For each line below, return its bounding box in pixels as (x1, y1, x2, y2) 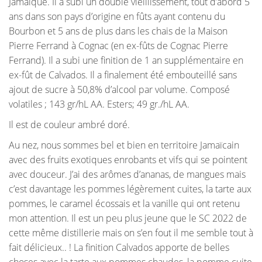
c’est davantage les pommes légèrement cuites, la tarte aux (9, 182, 251, 196)
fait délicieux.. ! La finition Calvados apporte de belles (9, 241, 229, 254)
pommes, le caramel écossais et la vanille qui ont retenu (9, 197, 240, 211)
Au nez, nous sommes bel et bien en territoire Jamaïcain (9, 139, 239, 152)
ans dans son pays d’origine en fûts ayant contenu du (9, 10, 225, 23)
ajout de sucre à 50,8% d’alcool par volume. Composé (9, 83, 230, 96)
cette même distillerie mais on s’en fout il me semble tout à (9, 226, 253, 240)
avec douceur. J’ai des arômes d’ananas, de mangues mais (9, 168, 246, 181)
